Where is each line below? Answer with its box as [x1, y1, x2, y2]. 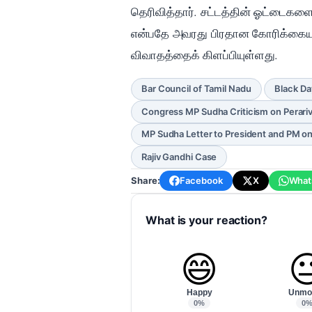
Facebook [180, 175, 223, 187]
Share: [131, 175, 160, 187]
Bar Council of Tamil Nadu [141, 83, 251, 95]
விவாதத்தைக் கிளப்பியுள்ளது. [131, 47, 279, 62]
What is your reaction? [146, 212, 267, 227]
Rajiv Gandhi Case [141, 151, 217, 163]
